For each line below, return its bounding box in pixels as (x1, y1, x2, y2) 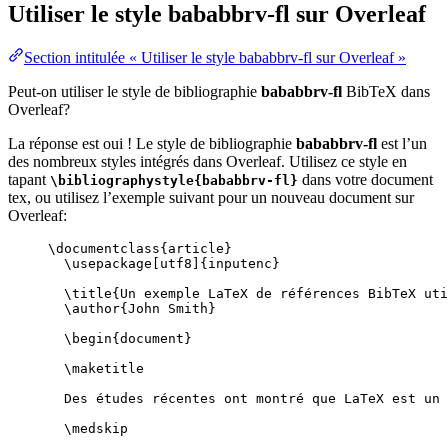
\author (64, 301, 120, 317)
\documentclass (48, 241, 160, 257)
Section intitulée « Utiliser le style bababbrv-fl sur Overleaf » (24, 49, 406, 67)
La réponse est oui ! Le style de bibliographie (8, 135, 296, 153)
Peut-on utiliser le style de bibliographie (8, 83, 261, 101)
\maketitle (64, 361, 144, 377)
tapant (8, 171, 50, 189)
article (168, 241, 224, 257)
